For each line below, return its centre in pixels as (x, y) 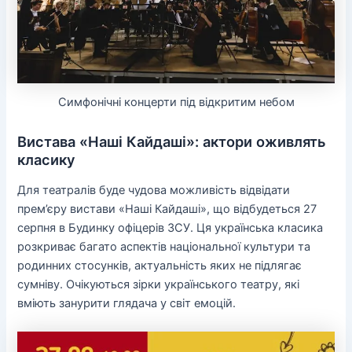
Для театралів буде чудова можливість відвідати (154, 191)
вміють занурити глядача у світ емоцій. (127, 304)
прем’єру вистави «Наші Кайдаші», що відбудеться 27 (167, 209)
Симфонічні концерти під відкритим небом (176, 102)
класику (47, 159)
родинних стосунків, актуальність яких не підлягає (160, 266)
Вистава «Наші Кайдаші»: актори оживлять (172, 141)
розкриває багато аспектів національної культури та (164, 247)
